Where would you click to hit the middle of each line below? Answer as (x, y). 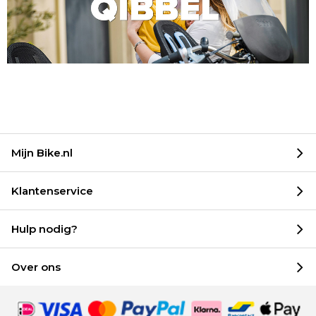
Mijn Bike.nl (42, 152)
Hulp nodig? (44, 229)
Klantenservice (52, 190)
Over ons (36, 267)
